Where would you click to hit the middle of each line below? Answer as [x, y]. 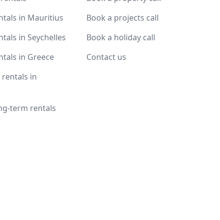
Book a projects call [123, 18]
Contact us [106, 57]
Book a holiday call [121, 37]
